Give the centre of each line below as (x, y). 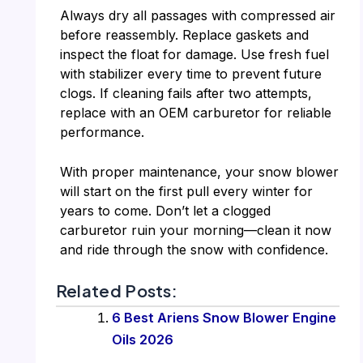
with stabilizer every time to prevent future (190, 73)
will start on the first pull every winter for (186, 192)
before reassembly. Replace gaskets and (184, 34)
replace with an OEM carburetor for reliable (195, 112)
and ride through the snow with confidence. (194, 250)
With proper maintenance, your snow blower (199, 172)
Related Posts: (117, 290)
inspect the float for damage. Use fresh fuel (194, 54)
